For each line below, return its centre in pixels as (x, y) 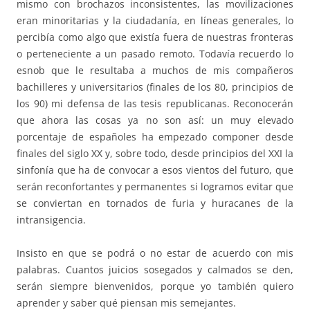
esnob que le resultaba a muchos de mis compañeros (155, 71)
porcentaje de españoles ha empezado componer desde (155, 137)
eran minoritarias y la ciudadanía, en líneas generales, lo (155, 21)
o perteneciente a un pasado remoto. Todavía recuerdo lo (155, 54)
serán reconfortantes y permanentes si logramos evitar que (155, 187)
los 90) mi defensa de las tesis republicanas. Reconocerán (155, 104)
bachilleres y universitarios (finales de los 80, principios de (155, 87)
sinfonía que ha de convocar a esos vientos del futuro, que (155, 170)
